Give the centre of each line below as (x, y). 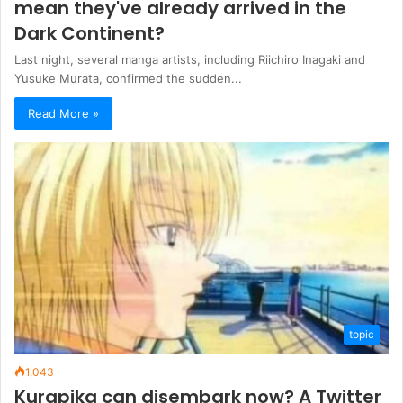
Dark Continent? (90, 33)
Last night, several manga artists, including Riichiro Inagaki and (190, 59)
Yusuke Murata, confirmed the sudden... (128, 78)
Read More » (63, 114)
